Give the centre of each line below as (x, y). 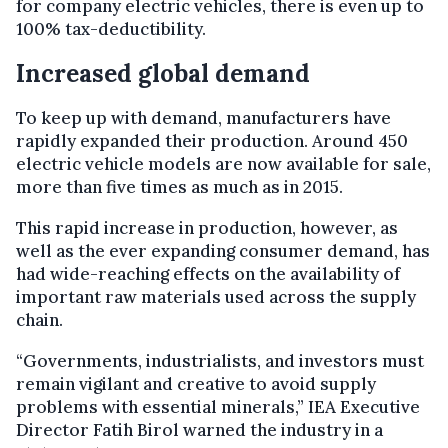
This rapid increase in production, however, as (207, 228)
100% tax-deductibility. (111, 29)
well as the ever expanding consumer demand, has (223, 251)
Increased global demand (163, 74)
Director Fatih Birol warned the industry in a (199, 430)
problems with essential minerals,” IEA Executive (218, 407)
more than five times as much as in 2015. (179, 187)
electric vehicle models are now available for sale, (223, 164)
